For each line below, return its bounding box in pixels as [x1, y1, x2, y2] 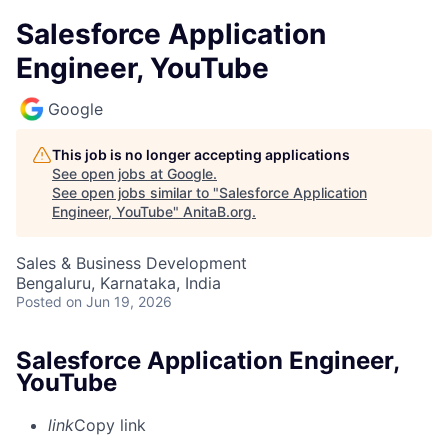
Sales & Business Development [16, 253, 247, 273]
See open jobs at [52, 165, 167, 182]
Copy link [74, 414, 146, 435]
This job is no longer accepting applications [52, 146, 350, 163]
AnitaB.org [183, 203, 252, 220]
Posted [16, 293, 62, 310]
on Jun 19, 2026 [66, 293, 172, 310]
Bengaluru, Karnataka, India [16, 273, 221, 293]
